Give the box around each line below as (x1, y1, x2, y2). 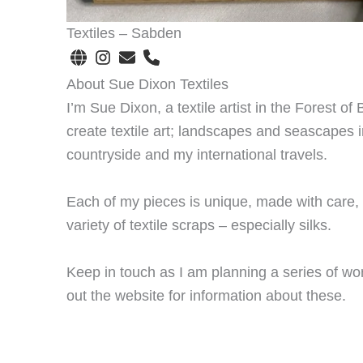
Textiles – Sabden (66, 25, 181, 41)
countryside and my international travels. (66, 147, 327, 163)
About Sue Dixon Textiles (66, 76, 228, 92)
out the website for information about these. (66, 287, 346, 304)
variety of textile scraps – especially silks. (66, 216, 331, 233)
